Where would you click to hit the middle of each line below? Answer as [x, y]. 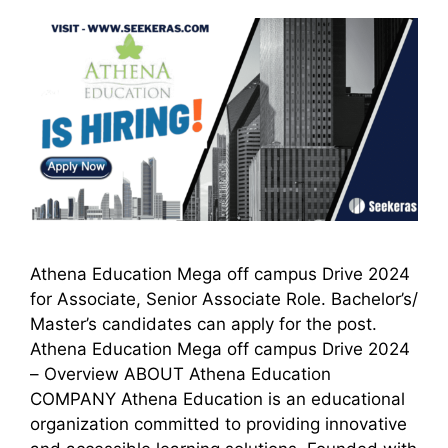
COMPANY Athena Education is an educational [217, 399]
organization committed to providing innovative [218, 424]
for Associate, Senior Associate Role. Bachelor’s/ [224, 299]
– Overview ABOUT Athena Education [180, 374]
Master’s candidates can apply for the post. [203, 324]
